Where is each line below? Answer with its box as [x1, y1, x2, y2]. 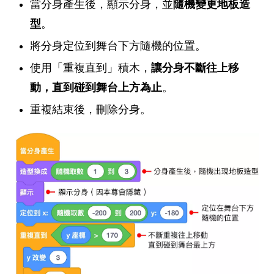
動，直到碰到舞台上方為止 [30, 81, 162, 94]
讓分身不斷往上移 [151, 62, 239, 75]
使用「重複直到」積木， [30, 62, 151, 75]
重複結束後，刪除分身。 [30, 103, 151, 116]
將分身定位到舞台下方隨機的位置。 [30, 40, 206, 53]
